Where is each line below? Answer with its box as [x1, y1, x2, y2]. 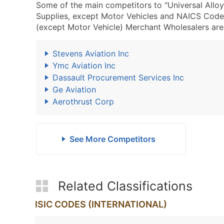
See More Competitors [69, 134, 155, 144]
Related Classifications [58, 178, 192, 193]
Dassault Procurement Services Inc [52, 72, 184, 82]
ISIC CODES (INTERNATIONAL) [35, 199, 167, 209]
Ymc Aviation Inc [52, 60, 115, 70]
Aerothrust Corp [52, 96, 114, 106]
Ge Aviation [52, 84, 96, 94]
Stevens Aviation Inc [52, 48, 129, 58]
